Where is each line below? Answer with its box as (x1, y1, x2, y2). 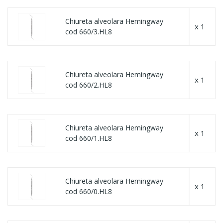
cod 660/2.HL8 (65, 80, 112, 90)
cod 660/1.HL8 (65, 133, 112, 143)
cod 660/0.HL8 (65, 187, 112, 196)
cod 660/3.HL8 (65, 27, 112, 36)
